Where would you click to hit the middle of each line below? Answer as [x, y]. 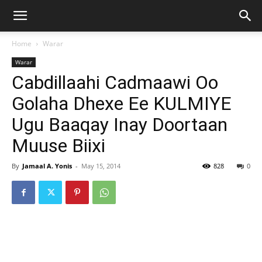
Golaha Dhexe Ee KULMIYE [122, 104]
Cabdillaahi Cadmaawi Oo [115, 82]
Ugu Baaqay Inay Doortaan [120, 125]
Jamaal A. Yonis [47, 166]
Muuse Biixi [58, 146]
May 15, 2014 [101, 166]
